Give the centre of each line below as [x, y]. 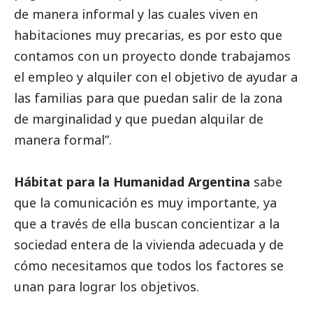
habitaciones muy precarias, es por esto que [148, 35]
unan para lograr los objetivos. [108, 286]
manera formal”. [65, 139]
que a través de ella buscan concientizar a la [147, 223]
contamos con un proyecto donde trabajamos [152, 56]
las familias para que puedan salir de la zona [148, 97]
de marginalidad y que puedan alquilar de [139, 118]
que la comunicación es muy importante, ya [145, 202]
